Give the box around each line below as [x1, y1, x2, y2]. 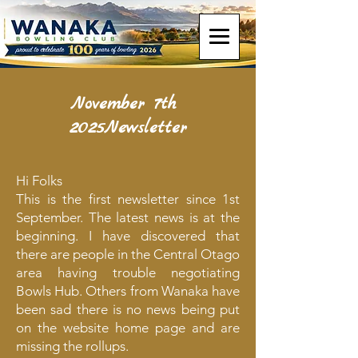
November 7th [70, 92, 185, 116]
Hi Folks [16, 173, 62, 189]
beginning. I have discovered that [16, 228, 240, 244]
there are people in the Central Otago [16, 246, 240, 262]
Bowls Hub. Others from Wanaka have [16, 283, 240, 299]
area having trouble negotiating [16, 265, 240, 280]
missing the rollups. [16, 338, 129, 354]
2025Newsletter [69, 116, 187, 140]
